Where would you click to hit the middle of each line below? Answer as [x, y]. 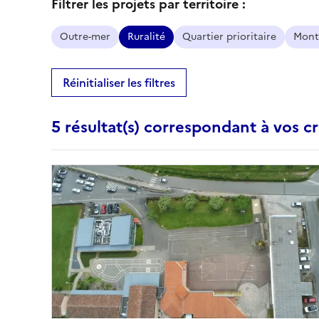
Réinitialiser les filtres [119, 83]
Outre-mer [85, 37]
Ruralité [146, 37]
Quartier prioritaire [229, 37]
